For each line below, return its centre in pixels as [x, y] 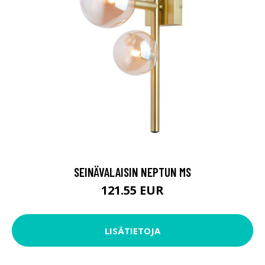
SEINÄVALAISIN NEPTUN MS [132, 172]
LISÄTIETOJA [132, 230]
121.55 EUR [132, 190]
